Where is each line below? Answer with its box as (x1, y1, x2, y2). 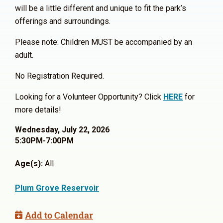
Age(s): (15, 158, 43, 168)
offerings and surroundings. (15, 16, 111, 26)
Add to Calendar (25, 209, 93, 221)
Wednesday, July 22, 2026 (15, 124, 110, 134)
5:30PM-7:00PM (15, 135, 74, 145)
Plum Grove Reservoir (15, 183, 99, 193)
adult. (15, 50, 33, 60)
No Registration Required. (15, 71, 104, 81)
